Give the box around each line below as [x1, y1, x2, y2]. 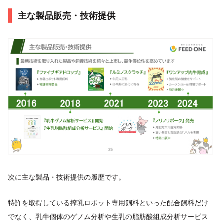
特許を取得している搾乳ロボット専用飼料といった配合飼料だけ [8, 198, 208, 207]
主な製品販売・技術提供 [18, 10, 115, 21]
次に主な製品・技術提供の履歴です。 [8, 173, 125, 182]
